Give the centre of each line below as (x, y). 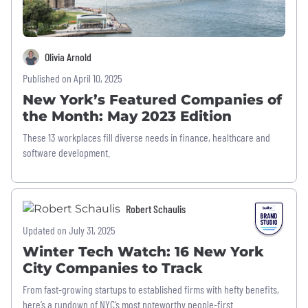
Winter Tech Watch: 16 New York (143, 252)
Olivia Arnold (68, 56)
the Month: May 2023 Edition (127, 117)
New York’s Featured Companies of (152, 100)
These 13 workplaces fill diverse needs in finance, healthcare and (146, 137)
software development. (66, 153)
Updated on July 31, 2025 (69, 230)
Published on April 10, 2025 (73, 78)
